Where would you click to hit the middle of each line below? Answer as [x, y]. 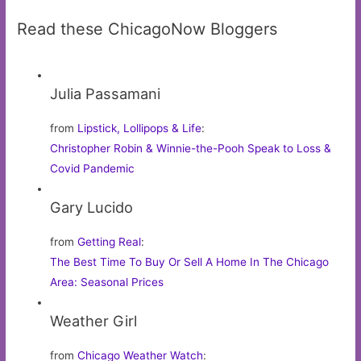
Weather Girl [94, 320]
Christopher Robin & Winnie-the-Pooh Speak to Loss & [191, 148]
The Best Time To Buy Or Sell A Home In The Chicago [190, 261]
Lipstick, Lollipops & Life [140, 128]
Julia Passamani [106, 93]
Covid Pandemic [93, 168]
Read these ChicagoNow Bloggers [147, 29]
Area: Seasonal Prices [107, 282]
